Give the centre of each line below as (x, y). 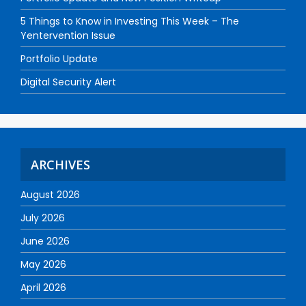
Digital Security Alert (68, 82)
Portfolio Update (59, 59)
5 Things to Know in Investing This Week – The (130, 21)
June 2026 (45, 241)
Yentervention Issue (68, 36)
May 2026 (43, 264)
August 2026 (50, 195)
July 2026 (43, 218)
